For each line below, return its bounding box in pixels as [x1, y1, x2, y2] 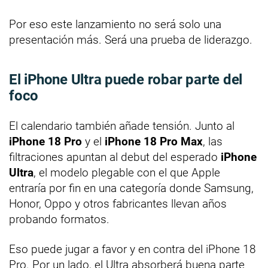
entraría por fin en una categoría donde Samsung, [9, 181, 254, 196]
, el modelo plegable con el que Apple [33, 166, 220, 180]
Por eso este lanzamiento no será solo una [9, 17, 221, 32]
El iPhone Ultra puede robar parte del [9, 71, 243, 89]
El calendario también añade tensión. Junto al [9, 119, 234, 133]
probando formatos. [9, 212, 109, 227]
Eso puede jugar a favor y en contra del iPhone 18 [9, 242, 256, 257]
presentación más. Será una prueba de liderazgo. [9, 33, 252, 47]
